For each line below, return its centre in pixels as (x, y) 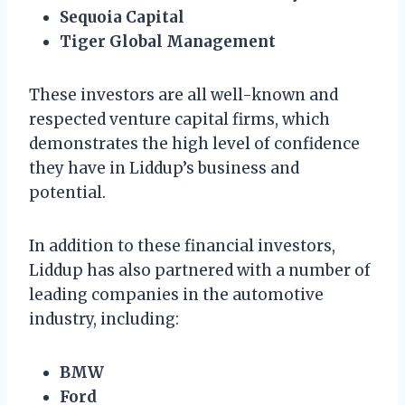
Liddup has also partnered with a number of (200, 270)
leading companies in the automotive (176, 294)
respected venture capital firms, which (179, 119)
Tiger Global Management (168, 41)
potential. (67, 192)
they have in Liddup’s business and (164, 168)
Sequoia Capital (122, 17)
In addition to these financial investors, (182, 245)
